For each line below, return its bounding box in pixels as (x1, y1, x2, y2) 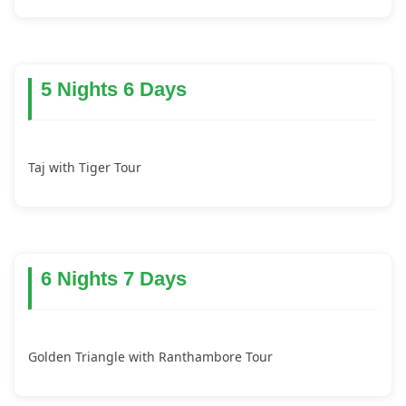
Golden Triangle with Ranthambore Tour (28, 348, 273, 365)
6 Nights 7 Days (41, 267, 187, 290)
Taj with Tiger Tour (28, 159, 141, 176)
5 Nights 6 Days (41, 78, 187, 101)
